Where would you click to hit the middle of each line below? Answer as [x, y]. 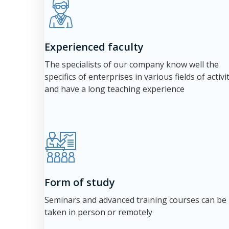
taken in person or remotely [98, 212]
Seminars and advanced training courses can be [135, 200]
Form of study [80, 182]
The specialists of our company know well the [132, 64]
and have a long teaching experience [114, 89]
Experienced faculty [94, 47]
